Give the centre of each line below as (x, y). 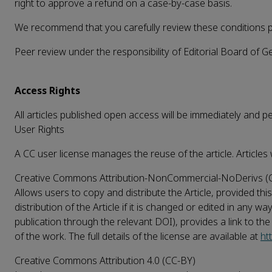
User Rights (39, 129)
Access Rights (47, 90)
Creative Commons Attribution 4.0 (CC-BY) (105, 260)
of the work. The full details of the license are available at (138, 236)
